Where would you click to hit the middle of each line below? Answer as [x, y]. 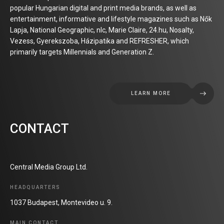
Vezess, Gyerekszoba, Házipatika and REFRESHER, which [99, 41]
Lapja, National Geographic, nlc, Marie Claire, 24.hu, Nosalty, [102, 30]
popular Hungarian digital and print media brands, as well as [103, 8]
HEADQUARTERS [35, 187]
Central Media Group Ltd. [49, 167]
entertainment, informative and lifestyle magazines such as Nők [111, 19]
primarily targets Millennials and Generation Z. [82, 52]
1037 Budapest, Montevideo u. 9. [61, 202]
